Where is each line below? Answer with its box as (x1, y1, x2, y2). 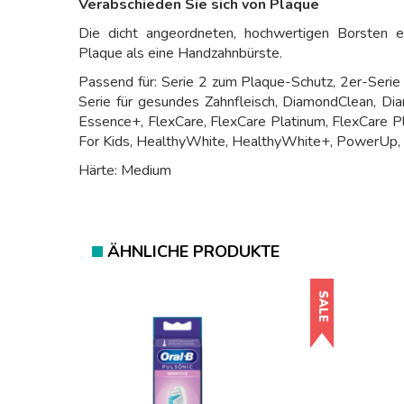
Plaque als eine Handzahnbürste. (78, 43, 282, 63)
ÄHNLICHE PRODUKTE (107, 241, 280, 262)
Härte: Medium (78, 161, 171, 180)
